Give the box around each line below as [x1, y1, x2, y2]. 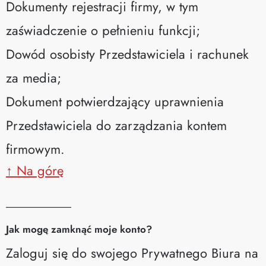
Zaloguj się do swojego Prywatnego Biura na [6, 243, 258, 262]
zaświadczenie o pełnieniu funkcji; [6, 20, 200, 40]
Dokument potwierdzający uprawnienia [6, 91, 224, 111]
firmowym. [6, 139, 65, 159]
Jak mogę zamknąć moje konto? [6, 221, 152, 236]
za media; [6, 68, 61, 87]
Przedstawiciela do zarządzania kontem [6, 115, 227, 135]
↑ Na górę [6, 160, 64, 180]
